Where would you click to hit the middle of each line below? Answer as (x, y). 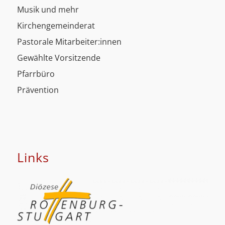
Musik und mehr (48, 9)
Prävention (38, 90)
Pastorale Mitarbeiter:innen (69, 41)
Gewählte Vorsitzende (59, 58)
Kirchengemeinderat (56, 25)
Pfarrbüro (36, 74)
